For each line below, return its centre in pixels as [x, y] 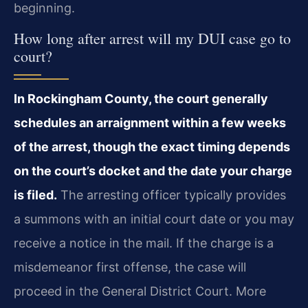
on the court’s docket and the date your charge [153, 171]
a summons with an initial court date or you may [154, 219]
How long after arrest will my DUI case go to [152, 38]
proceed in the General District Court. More [140, 291]
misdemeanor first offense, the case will [130, 267]
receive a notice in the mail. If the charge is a [144, 243]
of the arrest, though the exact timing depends [152, 147]
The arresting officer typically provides [172, 195]
